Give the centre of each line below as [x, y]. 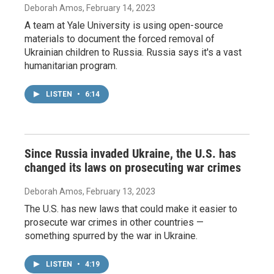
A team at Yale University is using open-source [124, 25]
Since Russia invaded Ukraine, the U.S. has [130, 154]
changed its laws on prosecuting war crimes [133, 168]
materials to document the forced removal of [120, 39]
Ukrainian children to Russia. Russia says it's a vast [133, 52]
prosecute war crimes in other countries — [114, 222]
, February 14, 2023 [119, 8]
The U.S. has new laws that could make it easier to [131, 209]
